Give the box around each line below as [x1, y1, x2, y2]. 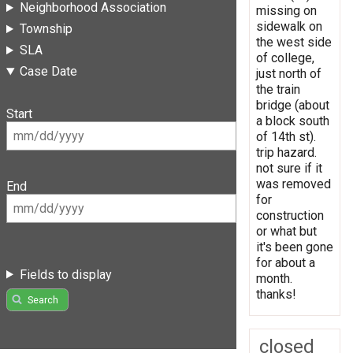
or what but [256, 223, 317, 239]
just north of [256, 65, 321, 81]
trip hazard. [256, 144, 317, 160]
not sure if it [256, 160, 322, 176]
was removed [256, 176, 331, 191]
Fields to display [19, 266, 112, 282]
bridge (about [256, 97, 329, 113]
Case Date [19, 64, 77, 80]
